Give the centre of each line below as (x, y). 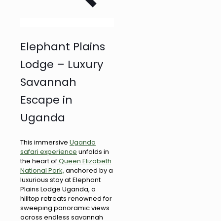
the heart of (39, 161)
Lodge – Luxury (62, 65)
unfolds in (93, 152)
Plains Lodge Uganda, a (58, 189)
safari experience (49, 152)
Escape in (46, 100)
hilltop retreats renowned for (66, 199)
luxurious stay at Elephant (60, 180)
